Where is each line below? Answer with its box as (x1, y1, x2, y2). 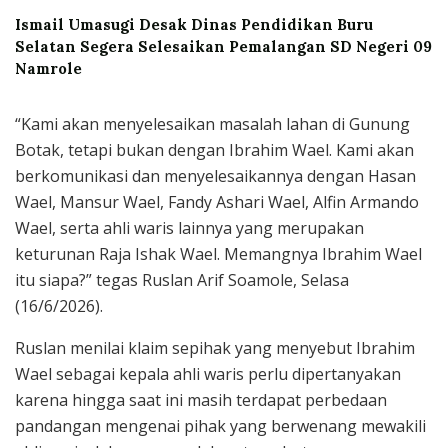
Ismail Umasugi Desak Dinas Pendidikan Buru (15, 14, 373, 34)
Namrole (15, 58, 82, 78)
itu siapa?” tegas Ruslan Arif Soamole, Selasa (15, 268, 349, 291)
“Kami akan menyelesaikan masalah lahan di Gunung (15, 112, 410, 135)
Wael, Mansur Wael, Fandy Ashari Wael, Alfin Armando (15, 190, 419, 213)
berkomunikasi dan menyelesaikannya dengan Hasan (15, 164, 416, 187)
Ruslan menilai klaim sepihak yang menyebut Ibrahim (15, 336, 415, 359)
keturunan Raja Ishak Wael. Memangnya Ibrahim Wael (15, 242, 422, 265)
